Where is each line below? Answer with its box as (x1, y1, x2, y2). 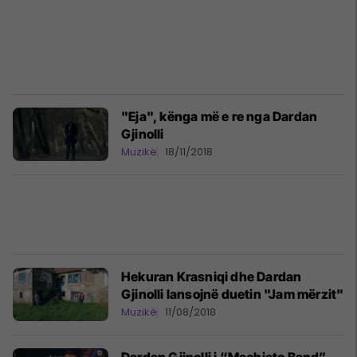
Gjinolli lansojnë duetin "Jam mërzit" (121, 286, 344, 302)
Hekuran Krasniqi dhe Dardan (121, 269, 302, 284)
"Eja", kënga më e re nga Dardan (121, 108, 318, 124)
